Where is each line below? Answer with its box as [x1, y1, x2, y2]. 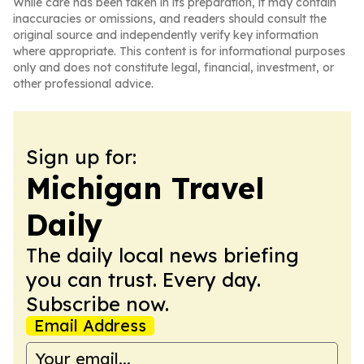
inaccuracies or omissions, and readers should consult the [13, 11, 327, 26]
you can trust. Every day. [26, 267, 261, 292]
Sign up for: [26, 145, 136, 169]
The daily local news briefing [26, 243, 299, 267]
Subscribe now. [26, 292, 169, 316]
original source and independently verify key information [13, 28, 318, 42]
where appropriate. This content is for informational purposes [13, 44, 345, 58]
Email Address [34, 315, 146, 336]
